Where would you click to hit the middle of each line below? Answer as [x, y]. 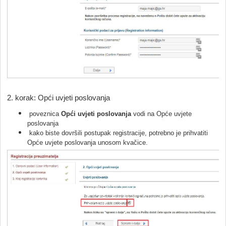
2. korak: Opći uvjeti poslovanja [59, 97]
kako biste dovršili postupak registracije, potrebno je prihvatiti [118, 133]
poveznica [44, 114]
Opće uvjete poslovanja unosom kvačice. [89, 142]
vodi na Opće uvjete [161, 114]
